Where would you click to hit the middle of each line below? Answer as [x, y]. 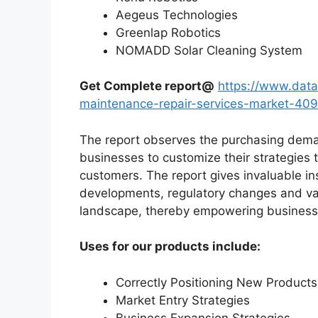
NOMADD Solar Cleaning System [209, 50]
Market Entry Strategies [183, 300]
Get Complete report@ [147, 86]
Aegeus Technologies [177, 15]
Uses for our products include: [170, 247]
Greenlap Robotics [168, 32]
